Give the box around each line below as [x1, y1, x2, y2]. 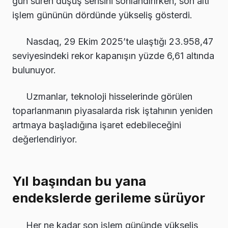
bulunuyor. [12, 65, 56, 76]
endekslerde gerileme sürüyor [12, 190, 206, 206]
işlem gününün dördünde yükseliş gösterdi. [12, 10, 192, 21]
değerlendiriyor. [12, 134, 77, 145]
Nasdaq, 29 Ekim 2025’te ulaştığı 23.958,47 [26, 36, 213, 47]
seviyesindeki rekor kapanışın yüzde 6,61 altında [12, 50, 214, 62]
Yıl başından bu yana [12, 173, 147, 189]
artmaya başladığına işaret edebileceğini [12, 120, 181, 131]
